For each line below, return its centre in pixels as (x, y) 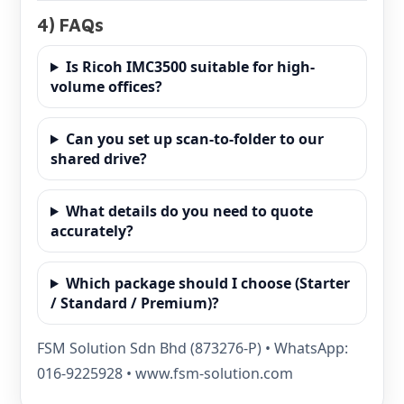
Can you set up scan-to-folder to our (194, 139)
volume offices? (106, 87)
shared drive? (99, 159)
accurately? (92, 231)
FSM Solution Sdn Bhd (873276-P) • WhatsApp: (193, 348)
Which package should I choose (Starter (207, 283)
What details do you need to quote (189, 211)
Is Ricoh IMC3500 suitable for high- (190, 67)
